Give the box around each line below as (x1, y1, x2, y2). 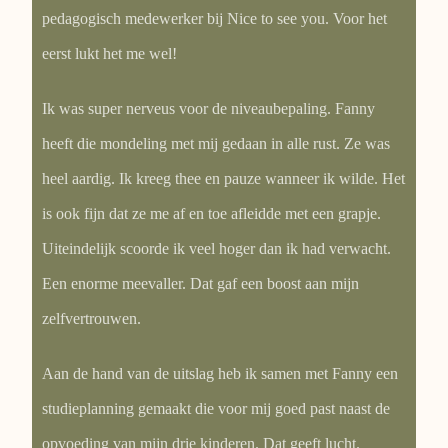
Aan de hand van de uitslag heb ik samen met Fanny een (42, 364, 399, 382)
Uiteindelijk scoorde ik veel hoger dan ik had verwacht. (42, 239, 392, 257)
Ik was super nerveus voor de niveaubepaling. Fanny (42, 99, 376, 117)
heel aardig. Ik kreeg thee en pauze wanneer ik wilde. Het (42, 169, 406, 187)
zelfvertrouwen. (42, 309, 142, 327)
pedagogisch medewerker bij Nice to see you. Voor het (42, 9, 388, 27)
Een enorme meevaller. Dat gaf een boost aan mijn (42, 274, 360, 292)
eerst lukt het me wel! (42, 44, 182, 62)
